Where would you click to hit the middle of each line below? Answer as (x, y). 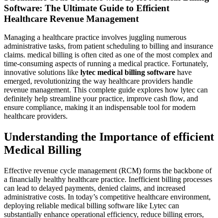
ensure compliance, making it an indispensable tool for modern (100, 108)
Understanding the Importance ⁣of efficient (109, 137)
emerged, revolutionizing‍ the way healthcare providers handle (98, 81)
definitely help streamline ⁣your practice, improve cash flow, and (101, 99)
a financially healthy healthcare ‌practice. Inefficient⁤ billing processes (108, 180)
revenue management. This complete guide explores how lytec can (106, 90)
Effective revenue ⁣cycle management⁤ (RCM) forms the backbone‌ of (108, 171)
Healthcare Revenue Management (71, 18)
